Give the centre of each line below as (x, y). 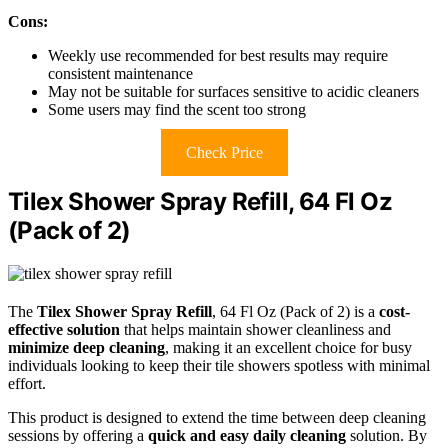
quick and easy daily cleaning (247, 436)
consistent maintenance (120, 74)
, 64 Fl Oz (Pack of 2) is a (295, 312)
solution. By (386, 436)
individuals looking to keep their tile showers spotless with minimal (219, 366)
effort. (27, 384)
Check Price (224, 153)
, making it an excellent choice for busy (288, 348)
